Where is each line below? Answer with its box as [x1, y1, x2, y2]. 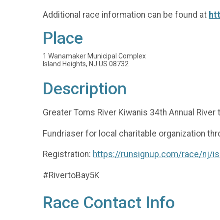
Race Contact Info [43, 192, 175, 212]
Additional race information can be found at [43, 9, 209, 20]
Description [43, 79, 127, 99]
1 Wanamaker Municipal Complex [43, 52, 146, 60]
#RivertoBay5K [43, 170, 100, 180]
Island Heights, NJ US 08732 [43, 60, 129, 68]
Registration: [43, 149, 93, 160]
